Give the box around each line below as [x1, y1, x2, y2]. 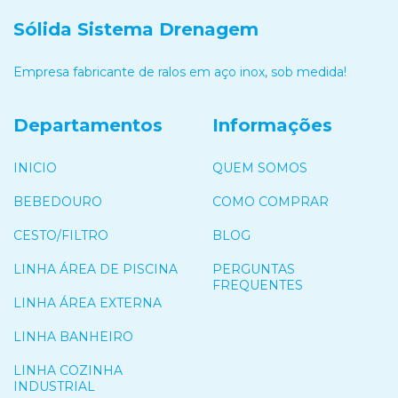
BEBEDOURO [13, 193, 102, 210]
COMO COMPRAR [212, 193, 329, 210]
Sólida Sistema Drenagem [13, 18, 259, 40]
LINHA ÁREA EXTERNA [13, 294, 162, 311]
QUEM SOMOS [212, 159, 307, 176]
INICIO [13, 159, 57, 176]
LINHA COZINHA [13, 362, 123, 378]
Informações [212, 115, 332, 137]
